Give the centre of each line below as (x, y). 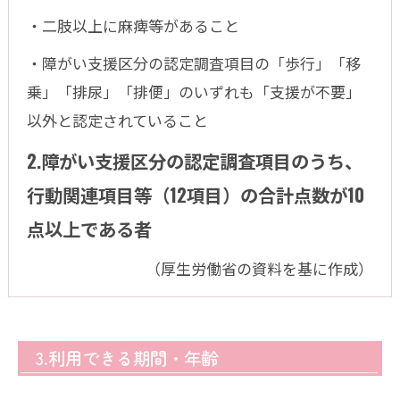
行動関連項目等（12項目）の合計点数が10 (195, 195)
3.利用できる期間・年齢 (127, 358)
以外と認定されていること (117, 120)
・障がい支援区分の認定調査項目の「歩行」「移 (193, 63)
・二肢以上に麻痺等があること (133, 25)
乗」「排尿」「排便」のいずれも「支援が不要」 (193, 92)
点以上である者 (89, 229)
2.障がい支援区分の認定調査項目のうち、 (194, 161)
